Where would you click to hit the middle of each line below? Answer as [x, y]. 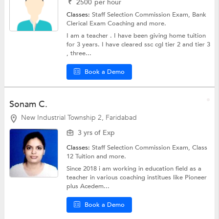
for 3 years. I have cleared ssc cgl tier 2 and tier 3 [139, 45]
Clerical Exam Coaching [102, 24]
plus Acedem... [88, 186]
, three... [79, 54]
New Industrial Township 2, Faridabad [78, 118]
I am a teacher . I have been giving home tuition [136, 36]
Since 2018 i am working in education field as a [134, 169]
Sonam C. [28, 105]
